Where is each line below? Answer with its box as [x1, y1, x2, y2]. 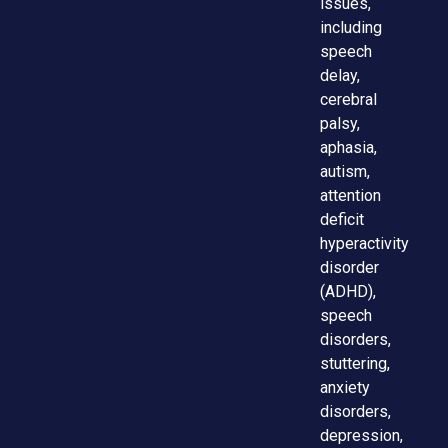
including [320, 18, 383, 38]
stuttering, [320, 354, 391, 374]
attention [320, 186, 382, 206]
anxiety [320, 378, 371, 398]
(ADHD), [320, 282, 377, 302]
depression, [320, 426, 404, 446]
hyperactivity [320, 234, 410, 254]
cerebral [320, 90, 378, 110]
